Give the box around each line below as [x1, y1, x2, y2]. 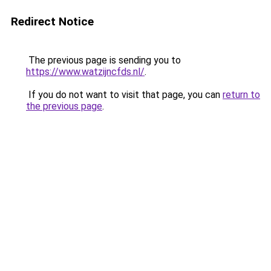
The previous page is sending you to [26, 54, 181, 66]
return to [223, 89, 260, 100]
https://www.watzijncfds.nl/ [26, 66, 145, 77]
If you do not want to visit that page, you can [26, 89, 223, 100]
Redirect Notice [11, 15, 94, 28]
